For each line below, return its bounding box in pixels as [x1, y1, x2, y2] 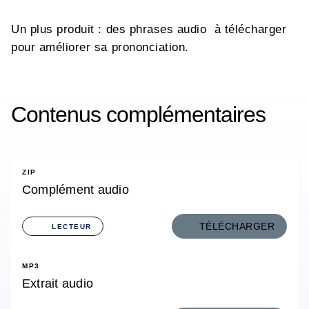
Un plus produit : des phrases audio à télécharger [11, 23, 287, 36]
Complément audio [22, 183, 129, 197]
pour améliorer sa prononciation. [11, 41, 189, 54]
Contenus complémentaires [11, 102, 266, 127]
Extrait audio [22, 277, 94, 290]
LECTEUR [52, 222, 92, 230]
